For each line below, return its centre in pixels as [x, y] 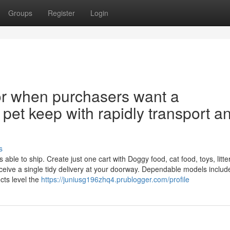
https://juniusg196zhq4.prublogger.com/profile [115, 179]
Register [61, 13]
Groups [20, 13]
